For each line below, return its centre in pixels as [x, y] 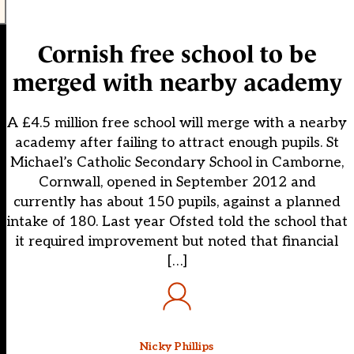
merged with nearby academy [177, 83]
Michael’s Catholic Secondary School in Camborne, [177, 163]
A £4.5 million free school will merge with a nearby [177, 123]
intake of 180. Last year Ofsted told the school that [177, 222]
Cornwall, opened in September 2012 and [177, 183]
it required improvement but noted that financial [177, 242]
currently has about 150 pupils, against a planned [177, 202]
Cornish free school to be [177, 55]
